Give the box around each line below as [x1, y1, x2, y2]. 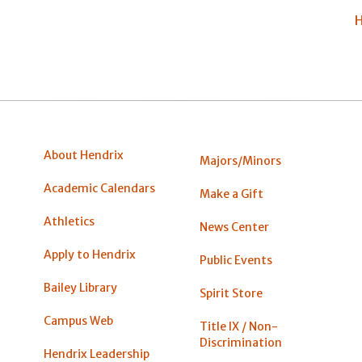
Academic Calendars [44, 180, 155, 196]
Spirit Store [199, 286, 263, 301]
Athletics [44, 213, 95, 229]
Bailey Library [44, 280, 117, 296]
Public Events [199, 253, 272, 268]
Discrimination [199, 335, 282, 351]
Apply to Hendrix [44, 247, 136, 263]
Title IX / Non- [199, 319, 278, 335]
